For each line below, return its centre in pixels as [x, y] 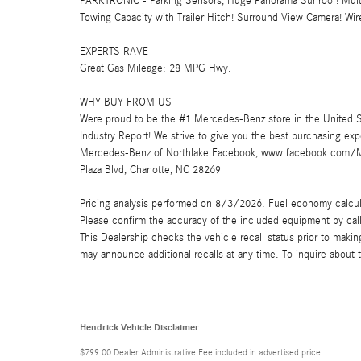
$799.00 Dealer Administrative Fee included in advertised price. [201, 352]
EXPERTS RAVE [114, 51]
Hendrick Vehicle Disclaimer [139, 327]
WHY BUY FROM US [126, 102]
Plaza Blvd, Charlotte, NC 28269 [150, 170]
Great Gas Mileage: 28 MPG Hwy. [156, 68]
